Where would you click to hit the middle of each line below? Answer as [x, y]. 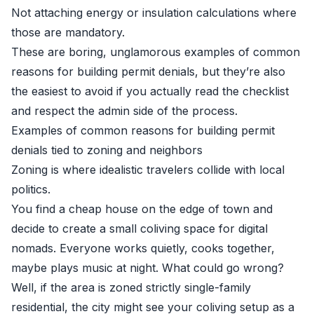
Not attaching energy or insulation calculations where [154, 13]
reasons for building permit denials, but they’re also [148, 71]
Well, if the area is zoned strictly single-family [131, 287]
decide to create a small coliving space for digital [139, 228]
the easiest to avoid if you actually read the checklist [150, 91]
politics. [31, 189]
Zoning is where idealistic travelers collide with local [148, 170]
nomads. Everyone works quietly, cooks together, [143, 248]
